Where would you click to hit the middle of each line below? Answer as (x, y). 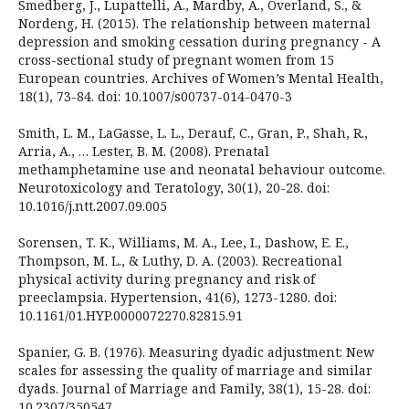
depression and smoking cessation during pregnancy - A (199, 42)
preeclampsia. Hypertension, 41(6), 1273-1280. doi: (177, 298)
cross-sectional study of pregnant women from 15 (176, 60)
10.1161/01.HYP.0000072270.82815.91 (130, 316)
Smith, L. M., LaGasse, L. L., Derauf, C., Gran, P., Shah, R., (193, 133)
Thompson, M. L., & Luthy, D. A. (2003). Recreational (180, 261)
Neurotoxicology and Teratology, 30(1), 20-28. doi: (173, 188)
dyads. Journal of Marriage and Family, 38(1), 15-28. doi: (194, 389)
